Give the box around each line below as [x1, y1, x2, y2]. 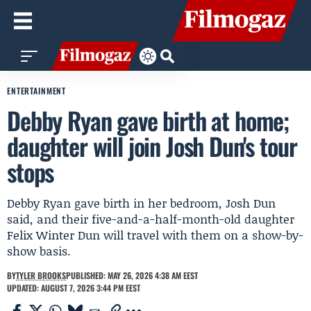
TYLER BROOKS [16, 269, 66, 281]
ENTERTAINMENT [7, 85, 67, 96]
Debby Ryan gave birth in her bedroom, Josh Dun [7, 194, 276, 211]
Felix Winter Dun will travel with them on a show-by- [7, 226, 303, 243]
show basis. [7, 242, 71, 259]
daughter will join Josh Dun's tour [7, 128, 297, 164]
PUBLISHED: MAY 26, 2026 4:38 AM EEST [66, 269, 198, 281]
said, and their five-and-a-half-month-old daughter [7, 210, 294, 227]
